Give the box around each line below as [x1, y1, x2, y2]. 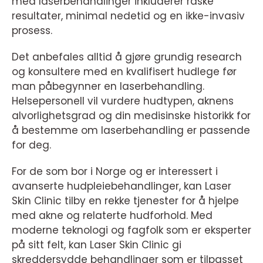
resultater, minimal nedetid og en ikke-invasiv [12, 8, 245, 23]
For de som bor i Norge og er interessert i [12, 164, 218, 178]
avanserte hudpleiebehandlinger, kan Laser [12, 178, 231, 193]
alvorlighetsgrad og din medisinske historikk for [12, 108, 251, 123]
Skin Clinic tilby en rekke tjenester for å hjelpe [12, 193, 239, 208]
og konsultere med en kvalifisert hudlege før [12, 64, 237, 79]
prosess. [12, 23, 52, 38]
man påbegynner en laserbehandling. [12, 79, 204, 93]
